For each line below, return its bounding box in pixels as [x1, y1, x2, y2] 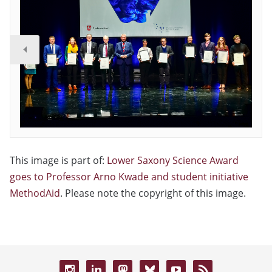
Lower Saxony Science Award [107, 153, 239, 167]
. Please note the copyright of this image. [60, 186, 246, 200]
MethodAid [10, 186, 60, 200]
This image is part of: [10, 153, 107, 167]
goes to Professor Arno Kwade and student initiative [10, 169, 248, 183]
